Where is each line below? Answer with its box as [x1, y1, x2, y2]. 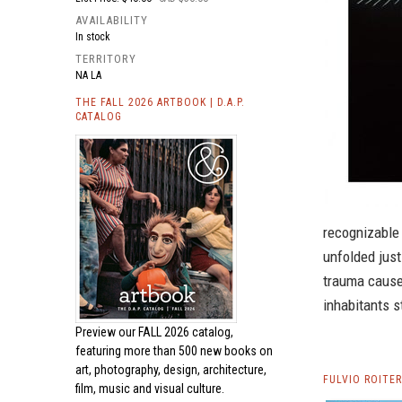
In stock [75, 31, 110, 43]
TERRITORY [75, 52, 136, 66]
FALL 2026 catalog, [138, 325, 233, 339]
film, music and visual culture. [75, 381, 224, 396]
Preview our [75, 325, 138, 339]
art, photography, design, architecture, [75, 363, 267, 377]
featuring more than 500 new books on [75, 344, 273, 358]
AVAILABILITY [75, 13, 148, 27]
